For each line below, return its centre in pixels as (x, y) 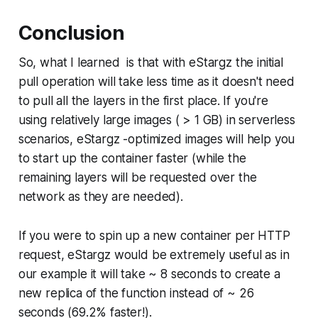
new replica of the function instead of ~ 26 (136, 293)
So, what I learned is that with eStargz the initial (150, 62)
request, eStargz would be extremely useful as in (154, 254)
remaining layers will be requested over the (137, 177)
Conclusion (71, 33)
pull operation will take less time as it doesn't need (156, 81)
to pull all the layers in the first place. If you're (143, 100)
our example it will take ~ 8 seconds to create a (149, 274)
